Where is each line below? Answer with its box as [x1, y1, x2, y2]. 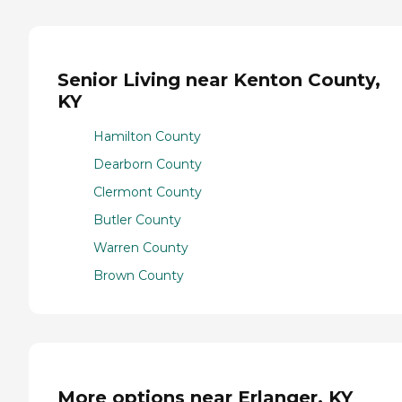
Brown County [93, 267, 184, 284]
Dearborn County [93, 156, 202, 173]
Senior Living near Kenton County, [57, 69, 380, 92]
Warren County [93, 240, 188, 257]
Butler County [93, 212, 181, 229]
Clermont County [93, 184, 202, 201]
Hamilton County [93, 128, 201, 145]
